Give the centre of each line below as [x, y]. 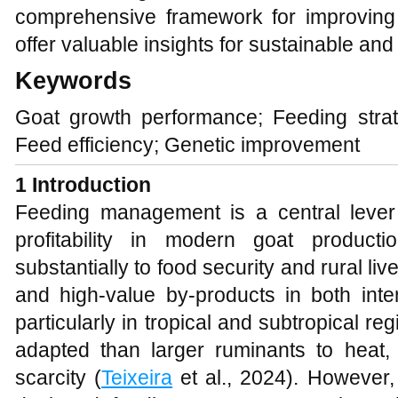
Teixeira [137, 378]
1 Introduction [83, 185]
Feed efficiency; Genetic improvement [187, 145]
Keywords [73, 81]
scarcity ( [59, 378]
